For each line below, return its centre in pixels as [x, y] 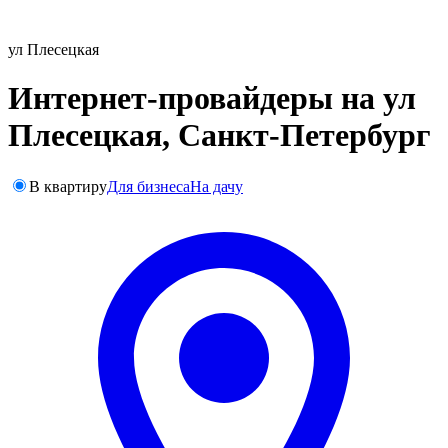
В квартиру [68, 186]
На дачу [216, 186]
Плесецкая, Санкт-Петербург [219, 135]
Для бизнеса [148, 186]
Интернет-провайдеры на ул [212, 98]
